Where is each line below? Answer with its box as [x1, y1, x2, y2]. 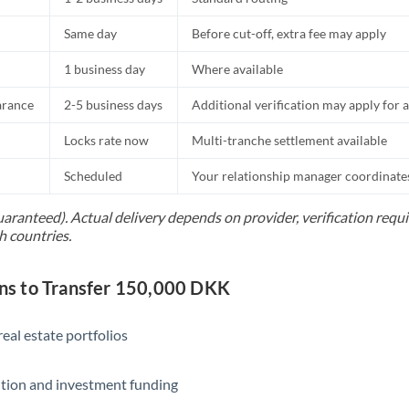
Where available [192, 61, 284, 77]
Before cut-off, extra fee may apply [192, 26, 387, 41]
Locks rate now [64, 132, 150, 148]
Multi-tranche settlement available [192, 132, 388, 148]
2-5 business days [64, 97, 163, 112]
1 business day [64, 61, 146, 77]
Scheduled [64, 168, 123, 184]
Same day [64, 26, 118, 41]
